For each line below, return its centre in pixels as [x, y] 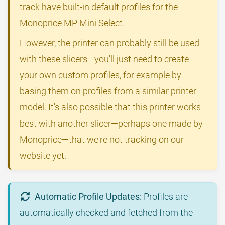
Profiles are [165, 197]
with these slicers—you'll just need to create [104, 59]
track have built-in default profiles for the [99, 7]
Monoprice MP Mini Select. [72, 23]
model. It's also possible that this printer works [110, 107]
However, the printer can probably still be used [109, 43]
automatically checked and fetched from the [106, 213]
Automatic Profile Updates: [88, 197]
